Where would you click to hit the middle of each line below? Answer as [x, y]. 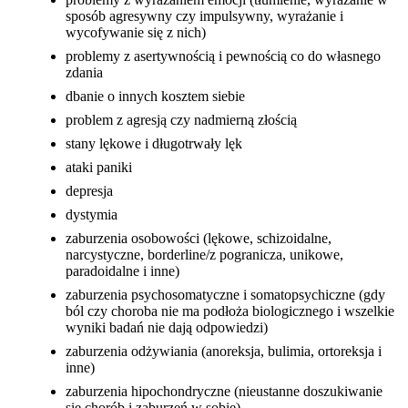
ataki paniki [99, 168]
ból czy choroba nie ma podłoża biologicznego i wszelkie [230, 311]
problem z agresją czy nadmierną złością [181, 120]
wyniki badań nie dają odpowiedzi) [167, 328]
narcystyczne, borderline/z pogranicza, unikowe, [204, 255]
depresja [89, 191]
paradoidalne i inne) [122, 271]
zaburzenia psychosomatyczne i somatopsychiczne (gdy [225, 295]
